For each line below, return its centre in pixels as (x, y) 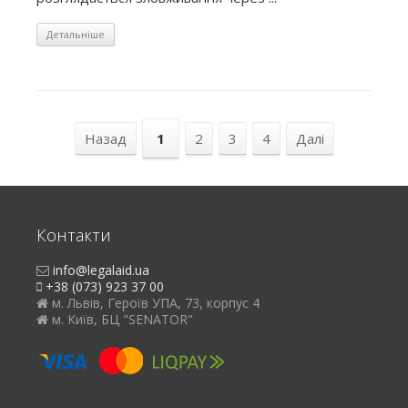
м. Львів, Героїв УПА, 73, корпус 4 (154, 302)
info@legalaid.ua (101, 270)
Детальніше (76, 34)
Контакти (74, 235)
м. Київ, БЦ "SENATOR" (121, 319)
